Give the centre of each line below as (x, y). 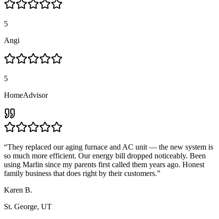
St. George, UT (28, 206)
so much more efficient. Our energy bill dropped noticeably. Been (105, 155)
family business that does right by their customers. (80, 173)
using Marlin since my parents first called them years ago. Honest (104, 164)
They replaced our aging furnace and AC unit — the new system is (110, 147)
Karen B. (18, 190)
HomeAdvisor (26, 95)
